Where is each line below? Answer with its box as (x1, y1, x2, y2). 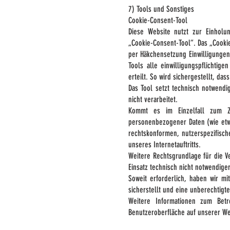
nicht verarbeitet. (128, 94, 178, 104)
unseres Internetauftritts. (128, 140, 201, 149)
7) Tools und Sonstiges (128, 4, 194, 14)
